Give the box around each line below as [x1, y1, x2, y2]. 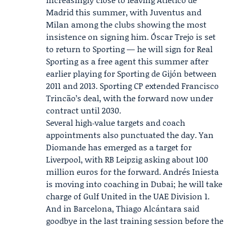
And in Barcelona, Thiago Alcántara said [46, 202, 199, 214]
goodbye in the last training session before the [46, 215, 223, 226]
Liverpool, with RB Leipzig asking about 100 [46, 153, 208, 165]
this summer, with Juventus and [74, 6, 201, 18]
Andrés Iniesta [163, 166, 219, 177]
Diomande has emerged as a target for [46, 141, 192, 153]
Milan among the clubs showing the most [46, 18, 207, 30]
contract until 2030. [46, 104, 121, 116]
